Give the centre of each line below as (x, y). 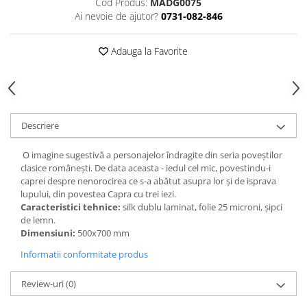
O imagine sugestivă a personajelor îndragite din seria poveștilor (151, 155)
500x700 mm (102, 233)
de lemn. (40, 220)
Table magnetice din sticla (71, 43)
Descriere (40, 126)
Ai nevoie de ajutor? (116, 16)
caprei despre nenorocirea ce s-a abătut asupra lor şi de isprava (148, 181)
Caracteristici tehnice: (71, 207)
